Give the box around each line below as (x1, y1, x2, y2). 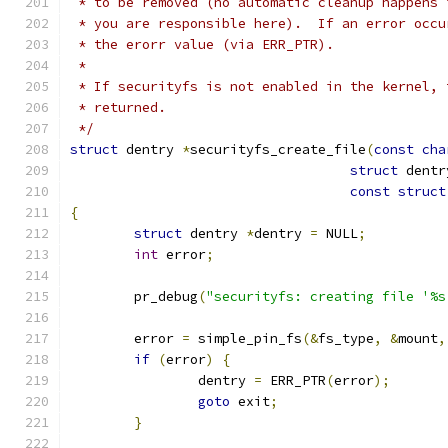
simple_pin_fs (190, 330, 302, 347)
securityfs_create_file (190, 141, 366, 158)
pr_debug (134, 288, 198, 305)
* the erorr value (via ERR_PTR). (70, 36, 334, 53)
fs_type (318, 330, 374, 347)
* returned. (70, 99, 166, 116)
